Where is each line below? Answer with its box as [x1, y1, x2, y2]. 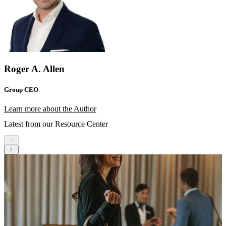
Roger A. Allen [4, 63, 65, 74]
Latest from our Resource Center [4, 120, 108, 129]
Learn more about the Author [4, 104, 96, 113]
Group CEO [4, 85, 38, 93]
